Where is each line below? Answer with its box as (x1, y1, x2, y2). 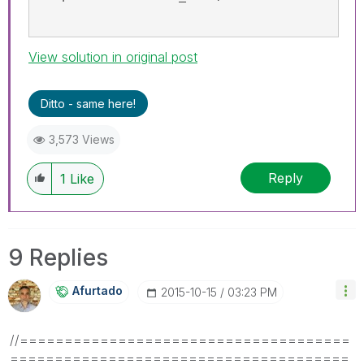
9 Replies (8, 244, 108, 271)
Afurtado (72, 284, 123, 297)
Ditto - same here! (41, 97, 136, 110)
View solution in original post (28, 49, 197, 65)
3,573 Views (49, 132, 115, 146)
